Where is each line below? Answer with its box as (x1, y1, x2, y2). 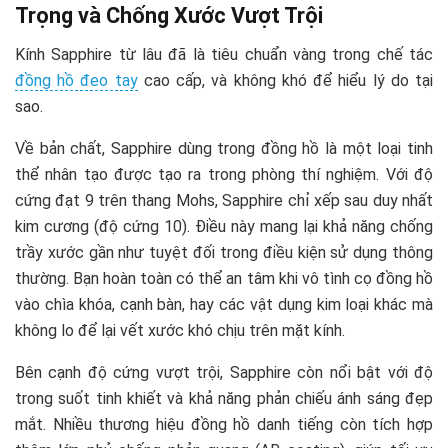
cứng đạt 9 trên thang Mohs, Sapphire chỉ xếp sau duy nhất (15, 190, 433, 210)
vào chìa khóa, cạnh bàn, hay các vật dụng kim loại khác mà (15, 294, 433, 314)
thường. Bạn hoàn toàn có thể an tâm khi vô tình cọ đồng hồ (15, 268, 433, 288)
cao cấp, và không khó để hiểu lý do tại (137, 70, 434, 90)
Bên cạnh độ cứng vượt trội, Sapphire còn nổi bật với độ (15, 362, 433, 382)
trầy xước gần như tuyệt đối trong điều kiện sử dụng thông (15, 242, 433, 262)
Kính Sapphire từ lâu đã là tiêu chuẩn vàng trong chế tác (15, 44, 433, 64)
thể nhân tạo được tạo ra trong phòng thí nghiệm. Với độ (15, 164, 433, 184)
